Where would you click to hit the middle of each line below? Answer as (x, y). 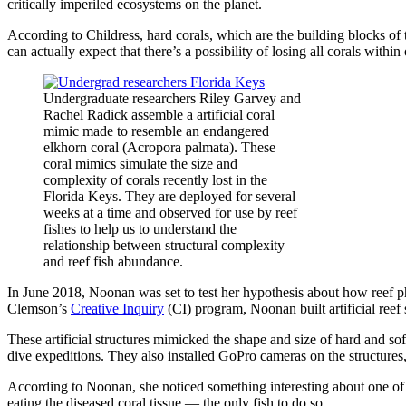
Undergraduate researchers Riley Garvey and (172, 98)
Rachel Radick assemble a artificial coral (159, 114)
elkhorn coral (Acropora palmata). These (159, 147)
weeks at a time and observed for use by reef (170, 212)
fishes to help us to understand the (140, 228)
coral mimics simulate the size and (140, 163)
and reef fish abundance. (113, 261)
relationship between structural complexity (164, 245)
